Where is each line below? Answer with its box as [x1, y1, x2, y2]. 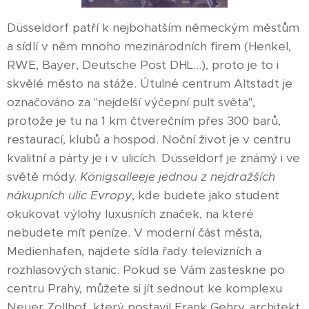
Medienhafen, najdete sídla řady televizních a [7, 243, 261, 259]
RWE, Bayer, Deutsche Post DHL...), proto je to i [7, 57, 279, 72]
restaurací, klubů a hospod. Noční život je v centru [7, 131, 290, 147]
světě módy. [7, 168, 80, 184]
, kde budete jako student [132, 187, 279, 203]
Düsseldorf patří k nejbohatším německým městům [7, 19, 299, 35]
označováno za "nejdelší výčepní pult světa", [7, 94, 255, 110]
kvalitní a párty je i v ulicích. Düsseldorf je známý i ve [7, 150, 300, 166]
